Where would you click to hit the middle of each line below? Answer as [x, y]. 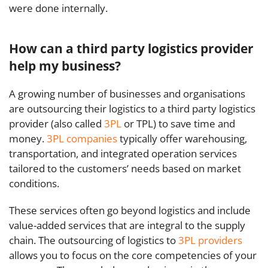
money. [28, 138]
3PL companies [82, 138]
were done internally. [58, 8]
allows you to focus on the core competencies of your [133, 255]
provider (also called [57, 124]
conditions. [34, 183]
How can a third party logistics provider [131, 48]
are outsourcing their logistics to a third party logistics [132, 109]
